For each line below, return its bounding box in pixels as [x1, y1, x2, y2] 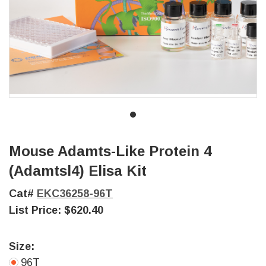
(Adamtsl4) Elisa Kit [9, 163, 147, 179]
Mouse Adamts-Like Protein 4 [9, 143, 211, 159]
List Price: [9, 204, 64, 216]
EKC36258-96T [37, 188, 113, 199]
